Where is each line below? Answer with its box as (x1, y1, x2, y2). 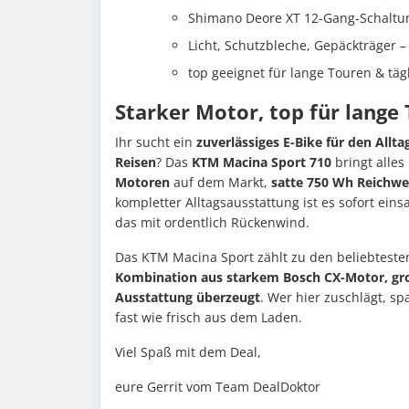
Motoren (115, 173, 170, 192)
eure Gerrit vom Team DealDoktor (115, 378, 320, 396)
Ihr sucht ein (115, 133, 196, 152)
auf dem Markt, (170, 173, 271, 192)
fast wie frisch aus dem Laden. (115, 309, 302, 327)
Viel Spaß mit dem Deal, (115, 343, 265, 362)
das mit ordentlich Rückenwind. (115, 214, 309, 232)
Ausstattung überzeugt (115, 288, 260, 307)
